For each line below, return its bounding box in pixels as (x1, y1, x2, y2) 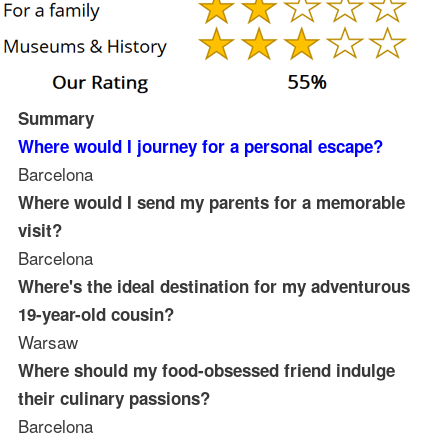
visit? (17, 217, 62, 242)
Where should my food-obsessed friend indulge (17, 357, 395, 382)
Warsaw (17, 328, 78, 354)
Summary (17, 105, 94, 130)
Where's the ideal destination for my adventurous (17, 273, 410, 298)
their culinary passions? (17, 385, 210, 410)
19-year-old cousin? (17, 301, 174, 326)
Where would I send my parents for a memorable (17, 189, 405, 214)
